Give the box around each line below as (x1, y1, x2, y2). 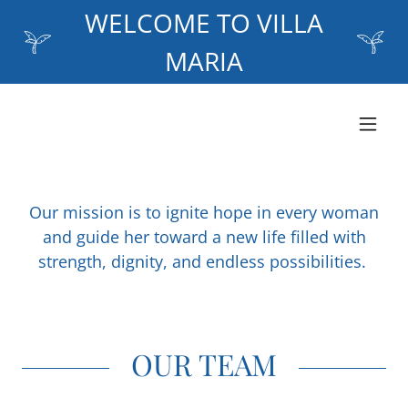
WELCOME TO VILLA (85, 5, 323, 40)
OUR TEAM (131, 344, 277, 383)
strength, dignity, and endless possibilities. (37, 250, 371, 272)
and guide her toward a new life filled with (42, 226, 366, 248)
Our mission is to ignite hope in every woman (29, 201, 379, 223)
